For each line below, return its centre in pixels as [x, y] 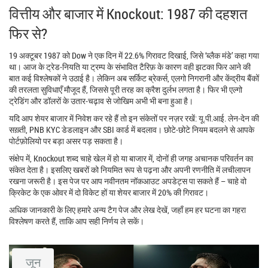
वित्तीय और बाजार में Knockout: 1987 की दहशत [128, 13]
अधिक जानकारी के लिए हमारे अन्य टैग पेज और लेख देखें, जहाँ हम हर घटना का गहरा [127, 209]
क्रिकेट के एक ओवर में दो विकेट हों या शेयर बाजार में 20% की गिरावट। [109, 192]
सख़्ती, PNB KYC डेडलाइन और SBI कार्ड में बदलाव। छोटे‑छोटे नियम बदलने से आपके [132, 129]
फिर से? [28, 33]
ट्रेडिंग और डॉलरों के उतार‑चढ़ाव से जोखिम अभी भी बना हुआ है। [101, 100]
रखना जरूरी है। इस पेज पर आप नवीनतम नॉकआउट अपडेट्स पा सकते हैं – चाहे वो [128, 181]
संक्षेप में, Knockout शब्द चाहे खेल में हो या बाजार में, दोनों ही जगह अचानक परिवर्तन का [131, 158]
